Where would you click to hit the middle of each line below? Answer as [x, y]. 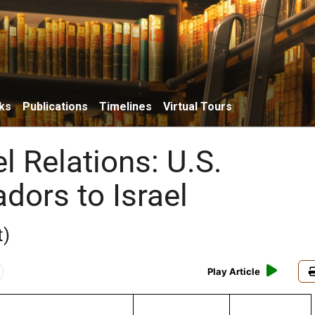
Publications [55, 106]
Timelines [126, 106]
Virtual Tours [198, 106]
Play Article [234, 272]
